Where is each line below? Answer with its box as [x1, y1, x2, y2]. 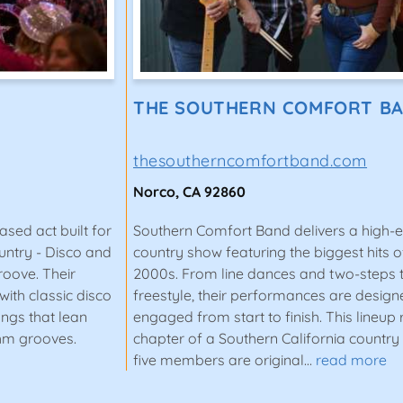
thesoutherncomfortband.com [133, 150, 368, 172]
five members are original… [133, 351, 312, 370]
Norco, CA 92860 [133, 183, 246, 201]
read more [316, 351, 387, 370]
